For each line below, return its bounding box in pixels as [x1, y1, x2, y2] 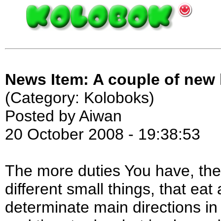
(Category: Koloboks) [5, 89, 154, 107]
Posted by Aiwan [5, 107, 122, 125]
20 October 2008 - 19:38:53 [5, 125, 200, 144]
